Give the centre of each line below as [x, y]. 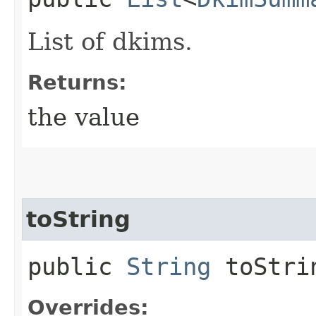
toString [78, 219]
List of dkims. [110, 41]
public [77, 266]
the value [84, 117]
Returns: [77, 82]
